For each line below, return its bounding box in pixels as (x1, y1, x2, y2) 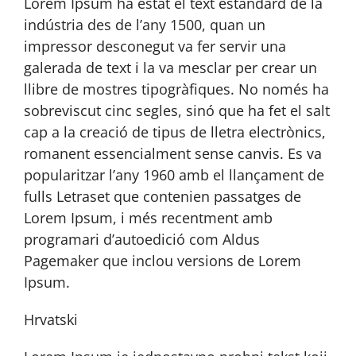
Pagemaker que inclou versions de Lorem (24, 251, 301, 270)
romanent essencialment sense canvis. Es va (24, 144, 322, 163)
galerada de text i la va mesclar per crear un (24, 58, 317, 77)
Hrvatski (24, 310, 78, 329)
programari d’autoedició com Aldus (24, 230, 260, 249)
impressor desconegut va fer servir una (24, 37, 286, 56)
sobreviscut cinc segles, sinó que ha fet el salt (24, 101, 330, 120)
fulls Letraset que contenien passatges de (24, 187, 301, 206)
